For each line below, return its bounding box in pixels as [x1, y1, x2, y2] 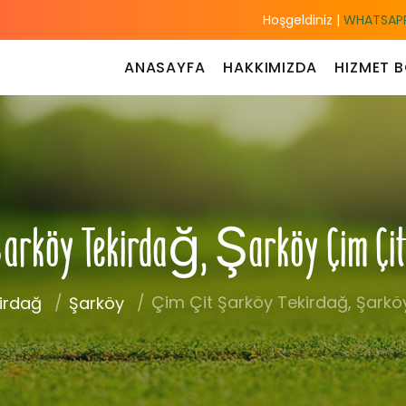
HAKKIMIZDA [223, 56, 317, 78]
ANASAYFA [123, 56, 206, 78]
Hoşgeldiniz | [263, 11, 341, 29]
